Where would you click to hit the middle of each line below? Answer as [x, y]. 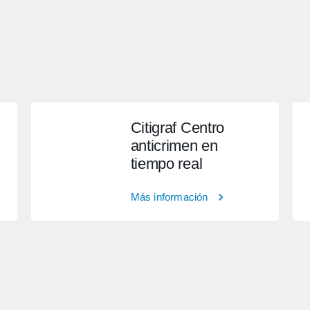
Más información [169, 197]
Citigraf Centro [177, 128]
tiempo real [166, 164]
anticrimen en [174, 146]
